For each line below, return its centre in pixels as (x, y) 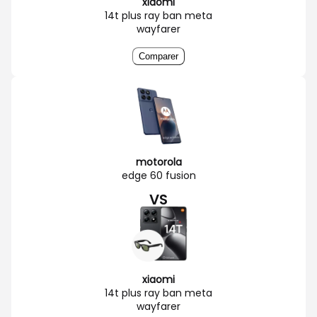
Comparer (158, 56)
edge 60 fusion (158, 175)
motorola (158, 162)
